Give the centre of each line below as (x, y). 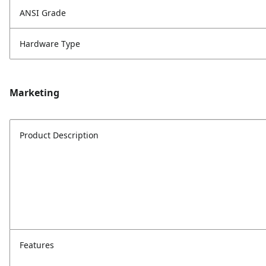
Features (37, 245)
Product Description (59, 135)
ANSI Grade (43, 13)
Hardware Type (50, 44)
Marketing (34, 93)
